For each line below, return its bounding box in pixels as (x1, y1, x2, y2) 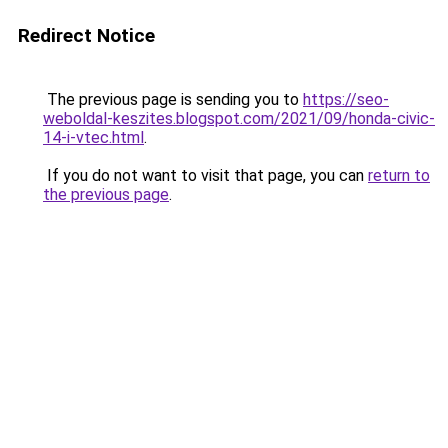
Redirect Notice (18, 24, 155, 47)
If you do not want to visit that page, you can (43, 166, 368, 185)
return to (368, 166, 430, 185)
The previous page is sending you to (43, 90, 303, 109)
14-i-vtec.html (43, 128, 144, 147)
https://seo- (303, 90, 389, 109)
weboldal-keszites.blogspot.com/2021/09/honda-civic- (43, 109, 435, 128)
